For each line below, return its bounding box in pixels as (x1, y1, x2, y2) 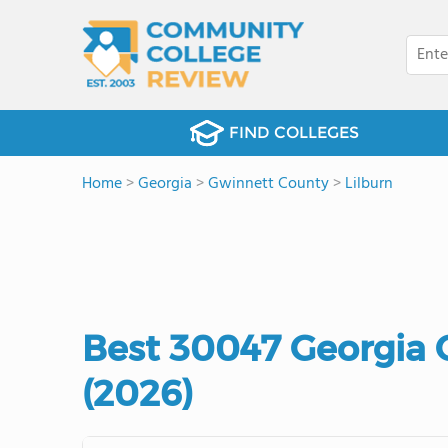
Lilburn (345, 171, 393, 197)
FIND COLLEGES (228, 123, 359, 142)
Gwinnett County (208, 171, 329, 197)
